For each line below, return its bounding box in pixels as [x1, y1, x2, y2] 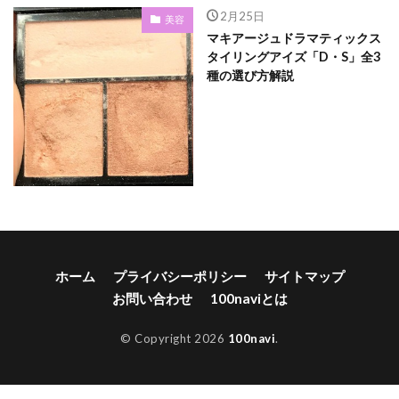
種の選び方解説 [206, 67, 294, 83]
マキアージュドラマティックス [206, 29, 381, 45]
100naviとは [209, 290, 288, 306]
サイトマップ [264, 268, 345, 284]
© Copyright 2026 [120, 331, 228, 346]
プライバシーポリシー [112, 268, 247, 284]
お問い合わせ [111, 290, 192, 306]
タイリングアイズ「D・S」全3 [206, 48, 380, 64]
